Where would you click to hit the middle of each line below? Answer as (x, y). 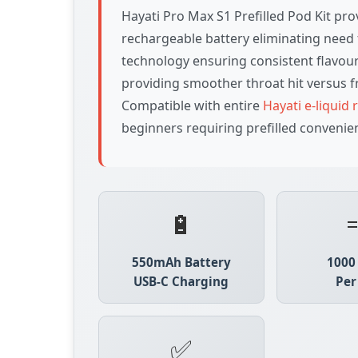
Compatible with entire (192, 105)
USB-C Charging (181, 281)
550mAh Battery (181, 262)
